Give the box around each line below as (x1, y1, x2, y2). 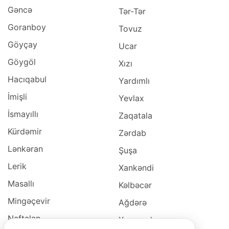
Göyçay (8, 39, 37, 50)
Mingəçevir (8, 195, 50, 206)
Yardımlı (119, 75, 150, 86)
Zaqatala (119, 110, 152, 121)
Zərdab (119, 127, 146, 138)
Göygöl (8, 56, 36, 67)
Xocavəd (119, 214, 152, 225)
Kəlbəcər (119, 179, 152, 190)
